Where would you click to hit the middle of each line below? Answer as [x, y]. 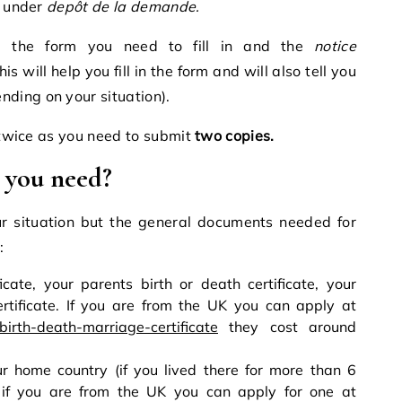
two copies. [235, 135]
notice [335, 45]
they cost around [287, 326]
